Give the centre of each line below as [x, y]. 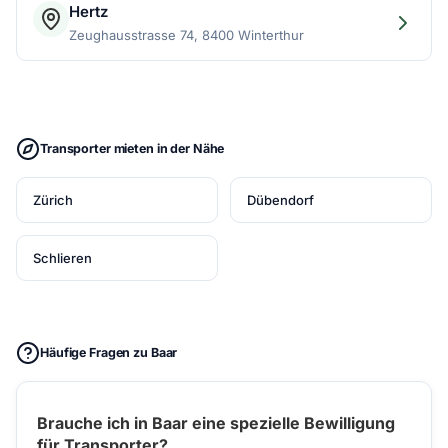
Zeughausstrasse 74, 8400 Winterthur [186, 35]
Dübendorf [280, 200]
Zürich [53, 200]
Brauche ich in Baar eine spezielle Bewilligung [216, 423]
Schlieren [62, 258]
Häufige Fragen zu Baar [109, 352]
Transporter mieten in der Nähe [132, 148]
